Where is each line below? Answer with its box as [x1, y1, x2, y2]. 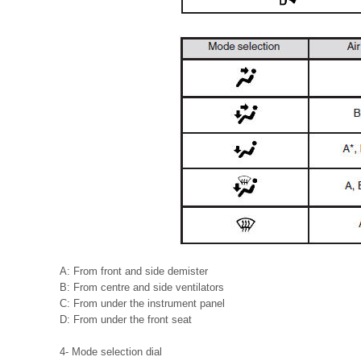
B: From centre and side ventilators [60, 281, 224, 293]
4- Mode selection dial [60, 346, 162, 358]
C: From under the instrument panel [60, 297, 225, 309]
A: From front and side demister [60, 265, 208, 277]
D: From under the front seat [60, 313, 192, 326]
